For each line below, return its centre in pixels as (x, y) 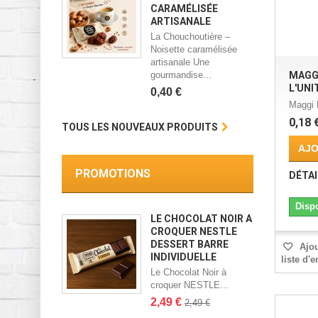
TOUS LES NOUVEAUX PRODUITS (140, 127)
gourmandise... (181, 75)
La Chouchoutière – (190, 36)
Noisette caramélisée (194, 49)
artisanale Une (180, 62)
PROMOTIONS (113, 174)
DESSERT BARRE (190, 245)
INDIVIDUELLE (183, 257)
